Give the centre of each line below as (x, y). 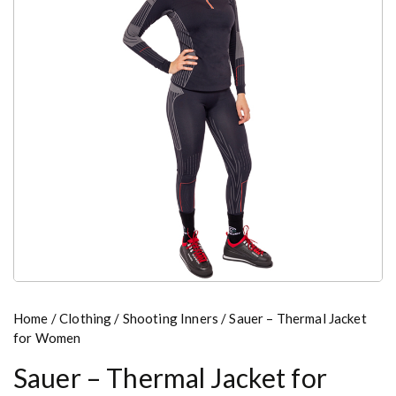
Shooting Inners (170, 318)
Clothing (86, 318)
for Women (47, 337)
